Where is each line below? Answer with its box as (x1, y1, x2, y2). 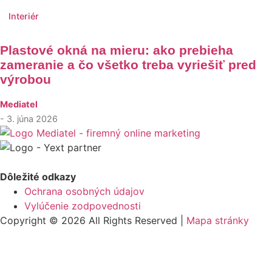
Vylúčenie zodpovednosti (24, 200, 141, 212)
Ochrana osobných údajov (24, 185, 144, 198)
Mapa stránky (186, 214, 249, 227)
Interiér (8, 11, 39, 22)
